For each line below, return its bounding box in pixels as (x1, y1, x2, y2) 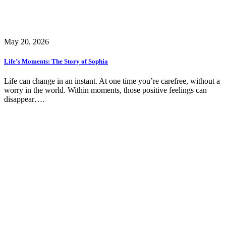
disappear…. (4, 94, 44, 103)
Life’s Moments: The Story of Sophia (4, 57, 108, 65)
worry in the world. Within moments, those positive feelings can (4, 85, 207, 94)
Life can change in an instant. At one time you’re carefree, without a (4, 76, 220, 85)
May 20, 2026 (4, 37, 49, 46)
